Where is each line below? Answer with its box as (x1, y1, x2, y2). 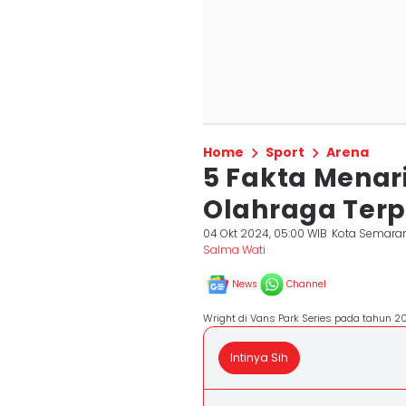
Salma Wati (203, 242, 266, 257)
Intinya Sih (230, 350, 288, 365)
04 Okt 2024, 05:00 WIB (203, 226, 327, 241)
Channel (286, 277, 326, 291)
